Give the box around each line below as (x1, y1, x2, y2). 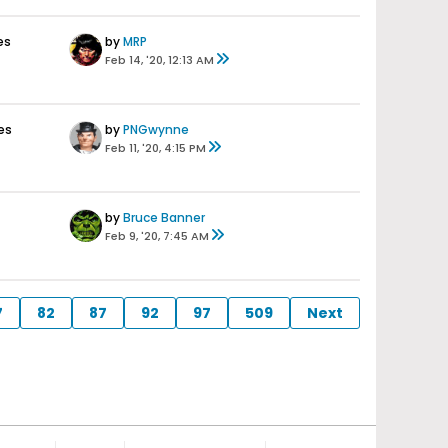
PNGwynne (123, 121, 189, 138)
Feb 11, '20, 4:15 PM (105, 140, 206, 156)
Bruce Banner (123, 209, 205, 226)
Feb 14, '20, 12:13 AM (105, 52, 214, 68)
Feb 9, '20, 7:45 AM (105, 228, 209, 244)
